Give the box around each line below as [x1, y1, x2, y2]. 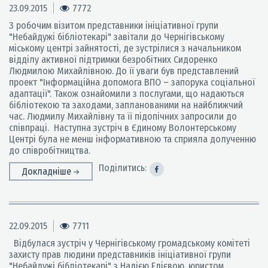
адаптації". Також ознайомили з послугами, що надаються [9, 88, 244, 99]
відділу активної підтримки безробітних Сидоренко [9, 54, 218, 65]
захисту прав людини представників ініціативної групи [9, 249, 231, 260]
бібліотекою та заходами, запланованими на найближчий [9, 99, 243, 111]
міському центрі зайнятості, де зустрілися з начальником [9, 42, 241, 54]
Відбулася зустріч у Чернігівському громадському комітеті [9, 237, 250, 249]
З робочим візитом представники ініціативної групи [9, 20, 218, 31]
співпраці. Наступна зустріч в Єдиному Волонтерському [9, 122, 236, 133]
